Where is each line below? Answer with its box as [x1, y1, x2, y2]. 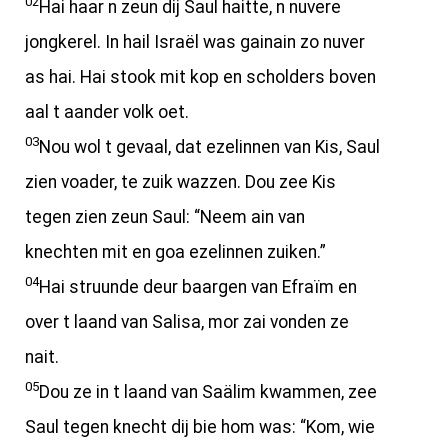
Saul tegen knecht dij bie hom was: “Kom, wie [25, 417, 375, 437]
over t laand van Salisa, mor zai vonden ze [25, 312, 349, 332]
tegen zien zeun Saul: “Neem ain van [25, 207, 305, 227]
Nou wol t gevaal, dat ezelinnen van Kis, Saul [39, 137, 380, 157]
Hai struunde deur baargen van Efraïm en [39, 277, 357, 297]
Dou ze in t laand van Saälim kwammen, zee [39, 382, 377, 402]
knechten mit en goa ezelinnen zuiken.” [25, 242, 326, 262]
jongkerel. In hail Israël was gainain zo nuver [25, 32, 365, 52]
